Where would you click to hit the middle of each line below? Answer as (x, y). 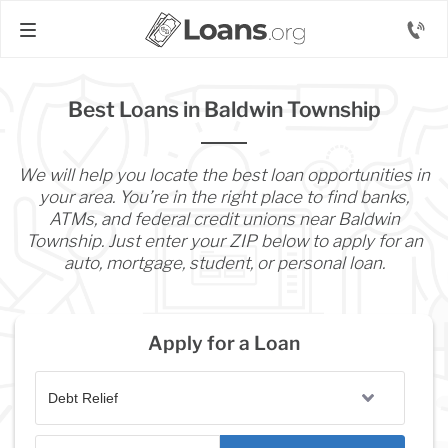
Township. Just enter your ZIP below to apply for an (224, 241)
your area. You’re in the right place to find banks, (224, 197)
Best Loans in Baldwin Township (224, 109)
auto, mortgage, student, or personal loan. (224, 263)
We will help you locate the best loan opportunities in (224, 175)
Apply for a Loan (224, 343)
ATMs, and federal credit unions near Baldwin (224, 219)
